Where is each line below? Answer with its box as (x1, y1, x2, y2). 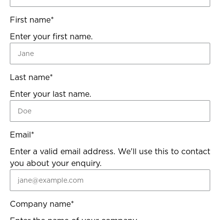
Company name (10, 199, 71, 209)
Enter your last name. (10, 89, 91, 99)
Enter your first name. (10, 32, 93, 42)
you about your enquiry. (10, 159, 102, 168)
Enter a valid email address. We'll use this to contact (10, 147, 210, 157)
